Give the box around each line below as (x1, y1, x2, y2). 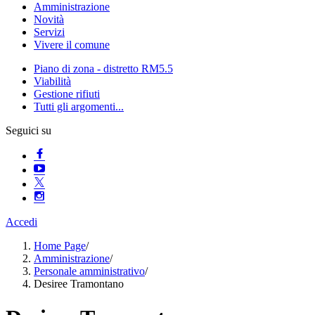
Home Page (34, 240, 86, 252)
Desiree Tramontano (34, 278, 124, 290)
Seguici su (6, 124, 51, 136)
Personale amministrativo (34, 265, 145, 277)
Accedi (6, 216, 37, 228)
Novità (34, 13, 64, 25)
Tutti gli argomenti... (34, 101, 124, 112)
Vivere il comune (34, 39, 110, 51)
